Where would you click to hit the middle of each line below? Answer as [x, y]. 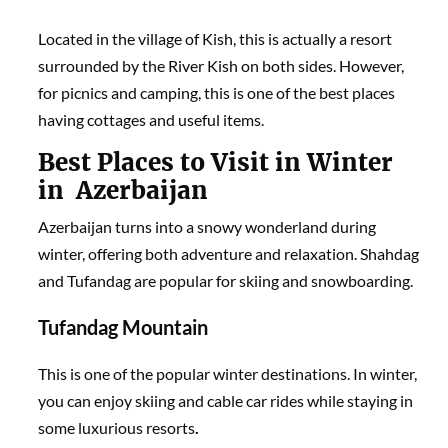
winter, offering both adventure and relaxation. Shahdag [229, 253]
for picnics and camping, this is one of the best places [217, 92]
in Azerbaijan [123, 190]
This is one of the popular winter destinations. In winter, [228, 373]
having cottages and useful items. [151, 119]
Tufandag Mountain [123, 326]
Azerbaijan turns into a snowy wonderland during [207, 226]
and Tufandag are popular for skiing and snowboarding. [226, 280]
